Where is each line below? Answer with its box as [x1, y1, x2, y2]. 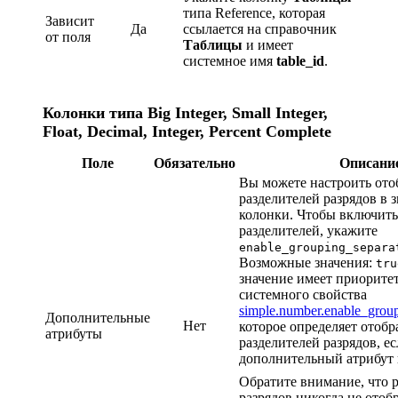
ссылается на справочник [183, 20, 337, 36]
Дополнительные [45, 310, 150, 325]
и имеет [243, 36, 293, 52]
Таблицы [183, 36, 243, 52]
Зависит [45, 12, 94, 28]
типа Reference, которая [183, 4, 325, 20]
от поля [45, 28, 91, 44]
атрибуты [45, 326, 102, 341]
